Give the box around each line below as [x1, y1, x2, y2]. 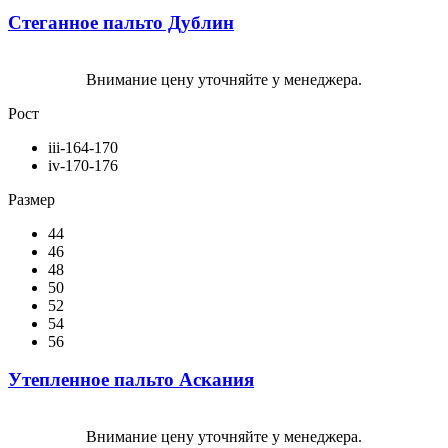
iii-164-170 [48, 138, 118, 156]
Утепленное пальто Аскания [8, 369, 254, 391]
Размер [8, 190, 55, 208]
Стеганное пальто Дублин [8, 11, 234, 33]
